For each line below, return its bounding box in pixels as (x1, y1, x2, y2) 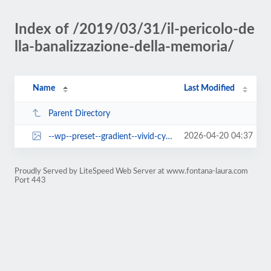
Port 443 (15, 177, 46, 184)
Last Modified (184, 84, 235, 93)
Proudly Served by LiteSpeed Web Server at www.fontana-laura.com (15, 168, 248, 175)
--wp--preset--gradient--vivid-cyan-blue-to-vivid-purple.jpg (48, 132, 166, 141)
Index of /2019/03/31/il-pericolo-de (15, 22, 255, 37)
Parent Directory (48, 109, 110, 118)
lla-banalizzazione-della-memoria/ (15, 40, 234, 54)
